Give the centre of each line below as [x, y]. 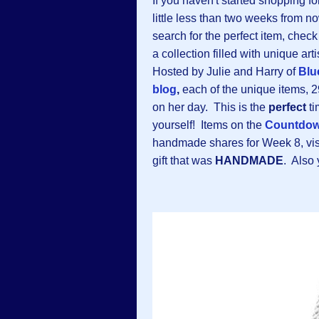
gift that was [184, 161]
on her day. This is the [210, 108]
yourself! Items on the [209, 125]
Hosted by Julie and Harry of [225, 72]
